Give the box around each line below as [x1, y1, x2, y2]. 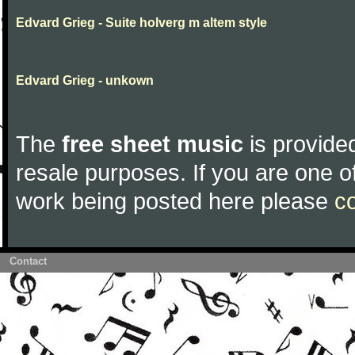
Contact [10, 255, 47, 267]
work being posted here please [16, 188, 334, 214]
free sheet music [62, 131, 243, 157]
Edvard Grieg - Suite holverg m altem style [16, 16, 267, 29]
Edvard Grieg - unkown [16, 74, 154, 87]
